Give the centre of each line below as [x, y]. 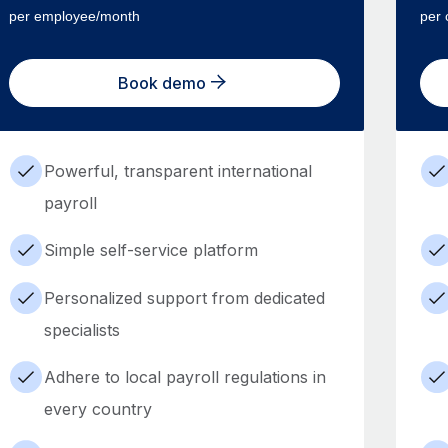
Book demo [162, 83]
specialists [81, 330]
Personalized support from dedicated [184, 298]
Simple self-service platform [150, 250]
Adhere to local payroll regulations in [184, 377]
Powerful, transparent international [177, 171]
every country [97, 409]
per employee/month [74, 16]
